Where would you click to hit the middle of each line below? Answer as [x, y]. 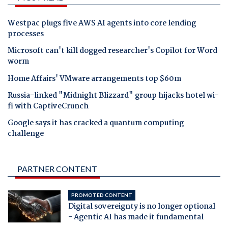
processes [26, 34]
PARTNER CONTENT [57, 169]
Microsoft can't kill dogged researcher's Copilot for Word [112, 51]
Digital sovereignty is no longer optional [141, 207]
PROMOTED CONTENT [102, 195]
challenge [26, 134]
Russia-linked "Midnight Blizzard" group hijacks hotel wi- [113, 95]
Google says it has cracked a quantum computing [96, 123]
